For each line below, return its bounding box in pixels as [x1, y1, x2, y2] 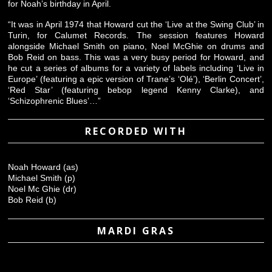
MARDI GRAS [97, 223, 175, 237]
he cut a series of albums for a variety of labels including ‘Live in [8, 63, 264, 73]
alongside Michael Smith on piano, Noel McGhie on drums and [8, 41, 264, 52]
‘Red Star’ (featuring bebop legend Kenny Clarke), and [8, 85, 264, 95]
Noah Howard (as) [8, 162, 78, 172]
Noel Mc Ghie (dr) [8, 184, 76, 194]
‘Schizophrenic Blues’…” [8, 96, 101, 106]
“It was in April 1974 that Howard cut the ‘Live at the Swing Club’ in [8, 19, 264, 30]
